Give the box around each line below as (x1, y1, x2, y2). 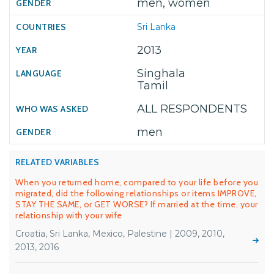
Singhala (137, 67, 185, 80)
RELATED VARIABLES (15, 157, 100, 168)
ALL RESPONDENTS (137, 102, 247, 116)
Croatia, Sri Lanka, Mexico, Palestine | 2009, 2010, (15, 228, 224, 239)
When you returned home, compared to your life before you (15, 177, 258, 188)
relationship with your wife (15, 210, 122, 221)
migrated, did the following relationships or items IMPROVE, (15, 188, 257, 199)
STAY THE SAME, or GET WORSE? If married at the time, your (15, 199, 258, 210)
